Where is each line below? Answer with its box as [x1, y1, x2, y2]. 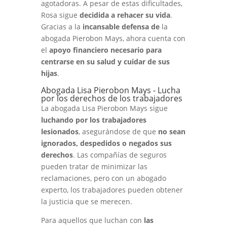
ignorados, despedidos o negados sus [41, 138, 172, 148]
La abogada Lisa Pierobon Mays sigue [41, 103, 168, 113]
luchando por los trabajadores [41, 115, 146, 125]
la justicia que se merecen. [41, 197, 132, 206]
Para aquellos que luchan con [41, 215, 144, 225]
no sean [158, 127, 185, 136]
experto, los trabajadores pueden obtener [41, 185, 183, 195]
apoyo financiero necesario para [49, 45, 162, 55]
